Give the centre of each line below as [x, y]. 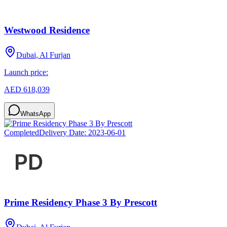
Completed [22, 132]
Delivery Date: [64, 132]
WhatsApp [35, 113]
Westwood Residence [47, 30]
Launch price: [26, 72]
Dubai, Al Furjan [43, 55]
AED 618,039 [27, 89]
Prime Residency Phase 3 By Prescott [81, 203]
